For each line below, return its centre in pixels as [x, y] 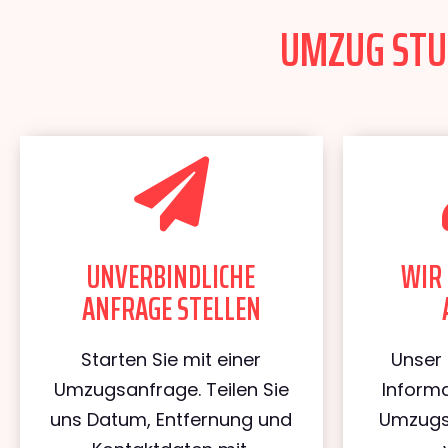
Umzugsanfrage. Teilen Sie [171, 389]
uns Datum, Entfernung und [171, 419]
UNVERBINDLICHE [171, 277]
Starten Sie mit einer [171, 359]
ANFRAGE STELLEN [171, 309]
